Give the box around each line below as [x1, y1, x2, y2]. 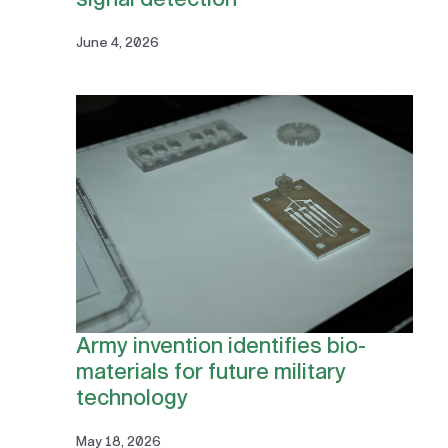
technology [75, 384, 188, 411]
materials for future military [75, 358, 346, 385]
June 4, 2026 [75, 34, 159, 52]
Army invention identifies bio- [75, 332, 366, 359]
